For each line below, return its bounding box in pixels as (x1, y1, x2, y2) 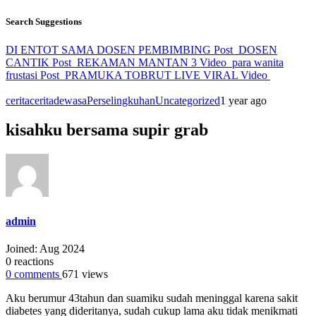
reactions (14, 255, 54, 267)
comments (14, 267, 59, 280)
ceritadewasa (30, 94, 87, 107)
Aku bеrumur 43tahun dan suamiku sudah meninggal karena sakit (6, 291, 298, 304)
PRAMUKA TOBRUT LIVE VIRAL (65, 68, 238, 81)
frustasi (6, 68, 37, 81)
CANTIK (6, 56, 49, 68)
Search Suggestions (6, 16, 82, 28)
